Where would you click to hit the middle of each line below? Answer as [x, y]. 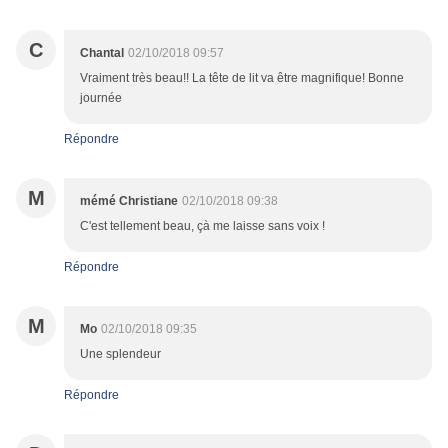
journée [101, 98]
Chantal [102, 53]
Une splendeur [120, 354]
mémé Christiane [129, 201]
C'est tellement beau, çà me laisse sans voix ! [202, 226]
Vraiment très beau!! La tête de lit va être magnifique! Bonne [242, 78]
